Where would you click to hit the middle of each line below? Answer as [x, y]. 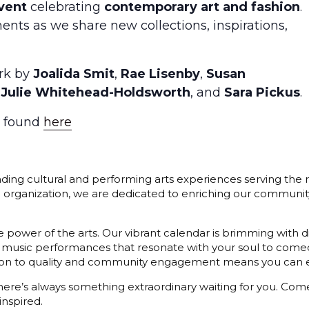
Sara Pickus [262, 92]
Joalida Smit [74, 73]
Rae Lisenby [160, 73]
